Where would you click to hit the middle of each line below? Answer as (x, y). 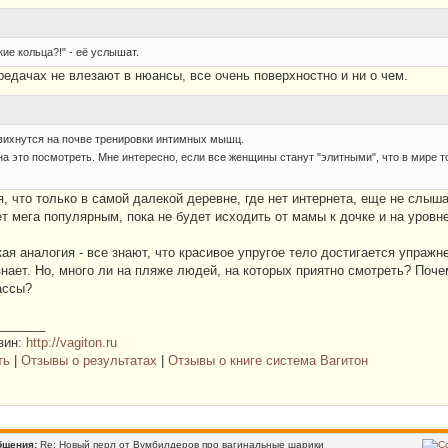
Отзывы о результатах (89, 360)
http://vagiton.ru (71, 342)
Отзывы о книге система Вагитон (268, 360)
